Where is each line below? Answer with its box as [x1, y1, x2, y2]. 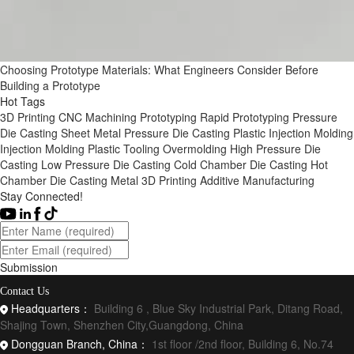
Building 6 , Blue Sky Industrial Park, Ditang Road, [94, 299, 343, 316]
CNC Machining [58, 109, 137, 125]
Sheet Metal [61, 125, 121, 141]
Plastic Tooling [88, 141, 160, 156]
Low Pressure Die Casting [41, 156, 171, 172]
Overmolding [163, 141, 227, 156]
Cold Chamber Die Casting [174, 156, 307, 172]
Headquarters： [11, 299, 94, 316]
